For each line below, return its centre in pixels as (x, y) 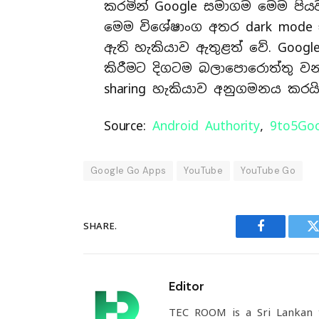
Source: (128, 125)
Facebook (284, 237)
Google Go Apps (129, 170)
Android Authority (206, 125)
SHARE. (100, 226)
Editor (187, 286)
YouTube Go (268, 170)
